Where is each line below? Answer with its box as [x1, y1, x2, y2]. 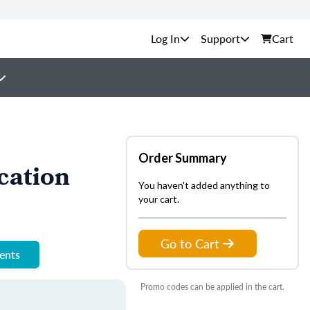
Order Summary [138, 150, 227, 165]
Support [201, 30, 240, 46]
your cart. [138, 193, 179, 205]
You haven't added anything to [138, 179, 270, 191]
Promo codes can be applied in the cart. [140, 281, 284, 293]
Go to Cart [161, 235, 219, 252]
